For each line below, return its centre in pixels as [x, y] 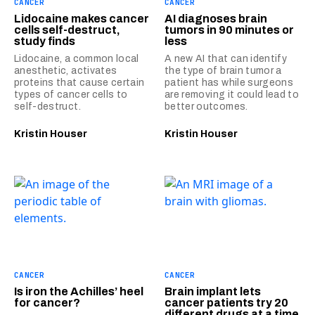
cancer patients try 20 [226, 303]
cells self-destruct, [67, 30]
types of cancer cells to [71, 95]
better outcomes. [206, 107]
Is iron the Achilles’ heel [79, 292]
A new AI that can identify [226, 59]
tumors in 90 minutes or [229, 30]
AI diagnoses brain [216, 19]
